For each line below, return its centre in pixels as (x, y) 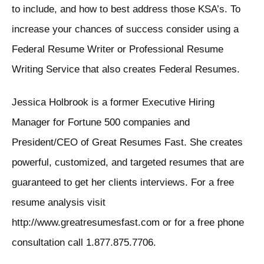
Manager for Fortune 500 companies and (101, 123)
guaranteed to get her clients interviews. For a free (123, 183)
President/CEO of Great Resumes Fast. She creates (127, 143)
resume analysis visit (59, 203)
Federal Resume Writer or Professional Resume (118, 49)
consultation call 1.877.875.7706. (84, 243)
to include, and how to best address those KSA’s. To (126, 9)
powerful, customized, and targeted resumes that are (128, 163)
